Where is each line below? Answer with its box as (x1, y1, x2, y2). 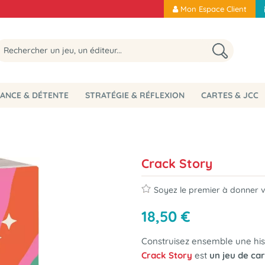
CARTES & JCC (201, 89, 258, 101)
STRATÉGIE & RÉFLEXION (85, 89, 185, 101)
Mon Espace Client (180, 4, 247, 14)
